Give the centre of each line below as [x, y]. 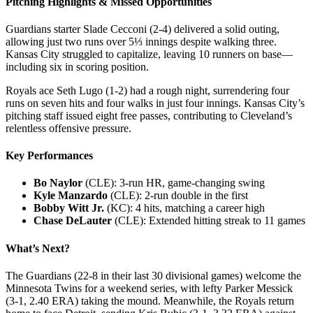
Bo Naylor [58, 183]
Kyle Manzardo [71, 196]
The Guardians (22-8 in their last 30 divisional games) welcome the [153, 275]
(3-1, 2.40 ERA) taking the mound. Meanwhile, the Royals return [150, 300]
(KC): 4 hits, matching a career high [184, 208]
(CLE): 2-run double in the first [178, 196]
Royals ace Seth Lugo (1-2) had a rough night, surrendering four [147, 90]
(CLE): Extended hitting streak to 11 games [209, 221]
